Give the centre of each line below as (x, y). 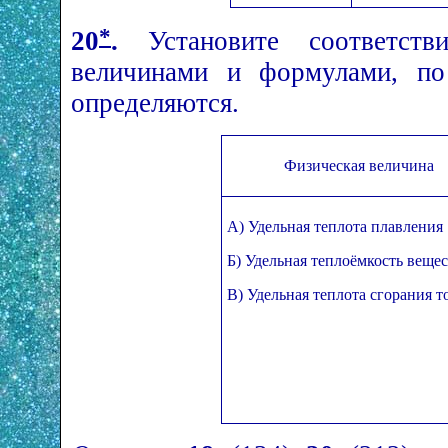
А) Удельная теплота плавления (334, 227)
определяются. (155, 103)
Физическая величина (359, 166)
